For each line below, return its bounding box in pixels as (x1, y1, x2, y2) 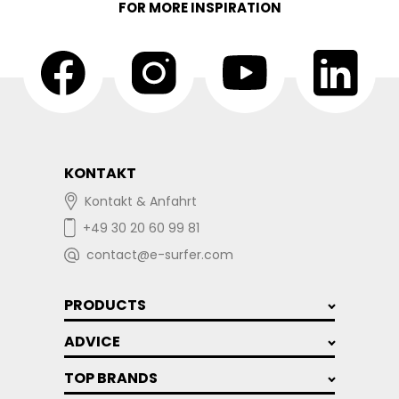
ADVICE (64, 331, 120, 353)
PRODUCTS (64, 295, 146, 316)
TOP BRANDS (64, 368, 158, 389)
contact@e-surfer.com (86, 246, 233, 265)
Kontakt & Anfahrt (85, 192, 197, 211)
